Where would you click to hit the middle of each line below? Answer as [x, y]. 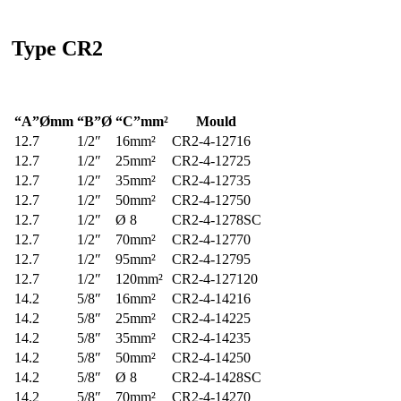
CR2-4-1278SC [216, 220]
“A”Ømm [43, 121]
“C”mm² [141, 121]
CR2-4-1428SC [216, 377]
